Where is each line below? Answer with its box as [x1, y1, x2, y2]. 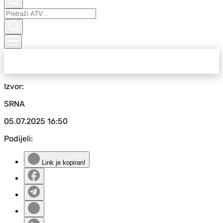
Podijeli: [4, 134, 33, 143]
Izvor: [4, 82, 24, 91]
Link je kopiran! [40, 159, 86, 166]
